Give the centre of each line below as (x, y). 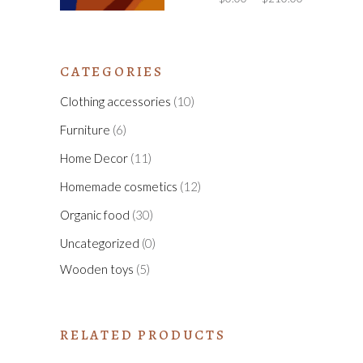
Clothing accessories (115, 101)
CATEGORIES (112, 72)
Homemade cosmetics (119, 186)
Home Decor (94, 158)
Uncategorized (100, 243)
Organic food (95, 215)
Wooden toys (97, 269)
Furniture (85, 130)
